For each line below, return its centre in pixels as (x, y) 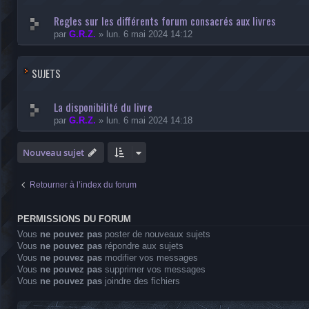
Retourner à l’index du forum (83, 185)
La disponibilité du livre (103, 107)
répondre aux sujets (143, 246)
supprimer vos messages (154, 269)
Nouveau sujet (53, 152)
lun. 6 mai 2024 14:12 (149, 34)
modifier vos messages (150, 258)
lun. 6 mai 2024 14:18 (149, 120)
